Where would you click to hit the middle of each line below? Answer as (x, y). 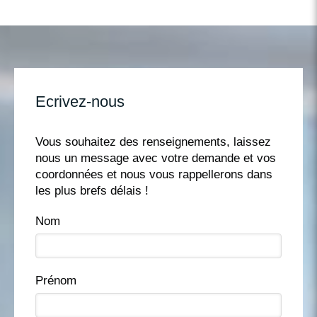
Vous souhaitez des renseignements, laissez (153, 142)
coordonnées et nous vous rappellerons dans (154, 174)
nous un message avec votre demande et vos (156, 158)
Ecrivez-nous (80, 102)
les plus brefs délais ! (92, 191)
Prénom (56, 281)
